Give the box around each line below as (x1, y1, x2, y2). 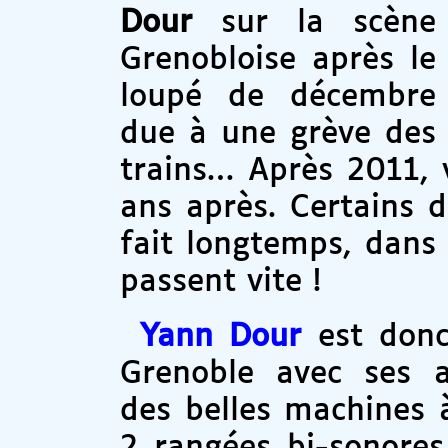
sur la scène (192, 8, 436, 40)
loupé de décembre (120, 82, 436, 114)
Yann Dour (140, 321, 302, 353)
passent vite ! (120, 267, 321, 299)
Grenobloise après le (120, 45, 436, 77)
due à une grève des (120, 119, 436, 151)
